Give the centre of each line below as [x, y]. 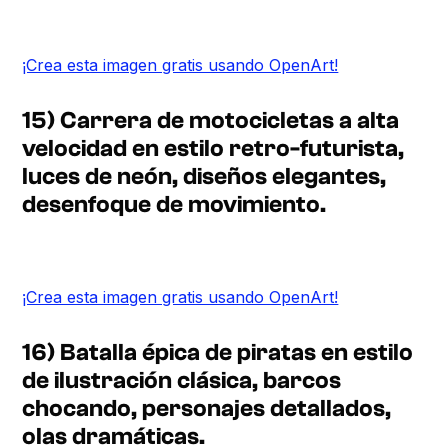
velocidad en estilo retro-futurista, [213, 148]
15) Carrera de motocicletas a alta [211, 120]
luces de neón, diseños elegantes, [204, 176]
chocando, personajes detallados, [207, 408]
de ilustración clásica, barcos [182, 380]
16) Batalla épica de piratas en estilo [218, 352]
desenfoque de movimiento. [174, 204]
